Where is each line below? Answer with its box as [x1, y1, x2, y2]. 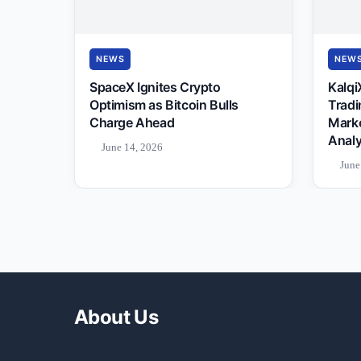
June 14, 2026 [102, 140, 163, 153]
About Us [74, 305, 159, 329]
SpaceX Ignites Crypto [89, 78, 221, 95]
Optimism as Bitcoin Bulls [89, 96, 239, 113]
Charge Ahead [89, 114, 175, 131]
